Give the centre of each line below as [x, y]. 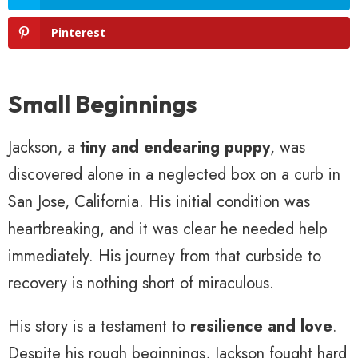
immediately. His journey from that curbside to [165, 257]
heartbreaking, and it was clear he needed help [168, 229]
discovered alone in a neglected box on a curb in [174, 175]
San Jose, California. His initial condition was [159, 202]
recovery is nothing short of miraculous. [141, 284]
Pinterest [78, 33]
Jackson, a [44, 148]
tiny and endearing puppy [175, 148]
